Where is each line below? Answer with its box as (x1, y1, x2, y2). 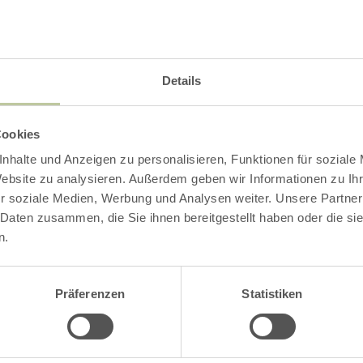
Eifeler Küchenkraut (207, 332, 361, 360)
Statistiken (241, 287, 303, 301)
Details (161, 74, 202, 88)
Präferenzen (54, 287, 126, 301)
